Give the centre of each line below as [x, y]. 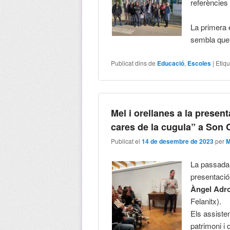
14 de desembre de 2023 [178, 141]
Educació [171, 63]
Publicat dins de [133, 63]
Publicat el [127, 141]
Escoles [199, 63]
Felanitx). [206, 201]
